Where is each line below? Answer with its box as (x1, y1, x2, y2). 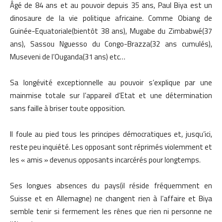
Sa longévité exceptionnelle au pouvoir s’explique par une (10, 77, 212, 89)
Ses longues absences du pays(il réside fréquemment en (10, 180, 212, 192)
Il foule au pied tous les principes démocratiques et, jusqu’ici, (10, 128, 212, 140)
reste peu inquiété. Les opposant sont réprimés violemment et (10, 141, 212, 153)
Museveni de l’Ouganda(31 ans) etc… (10, 51, 125, 63)
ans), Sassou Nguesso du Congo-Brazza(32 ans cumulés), (10, 38, 212, 50)
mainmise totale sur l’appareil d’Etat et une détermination (10, 90, 212, 102)
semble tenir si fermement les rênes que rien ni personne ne (10, 206, 212, 218)
